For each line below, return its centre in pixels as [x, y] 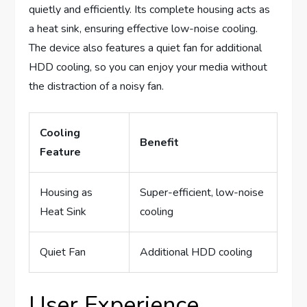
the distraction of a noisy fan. [97, 86]
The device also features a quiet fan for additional [146, 48]
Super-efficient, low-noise [202, 192]
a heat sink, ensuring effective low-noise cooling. [144, 28]
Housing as [66, 192]
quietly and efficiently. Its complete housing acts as [150, 9]
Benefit [160, 142]
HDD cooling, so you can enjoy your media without [148, 67]
